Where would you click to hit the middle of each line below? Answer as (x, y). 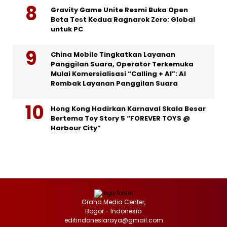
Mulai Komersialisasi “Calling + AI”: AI (118, 74)
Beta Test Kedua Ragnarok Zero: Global (123, 20)
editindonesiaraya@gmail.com (113, 220)
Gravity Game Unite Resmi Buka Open (119, 10)
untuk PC (67, 29)
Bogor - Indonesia (113, 211)
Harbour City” (76, 128)
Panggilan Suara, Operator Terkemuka (122, 64)
